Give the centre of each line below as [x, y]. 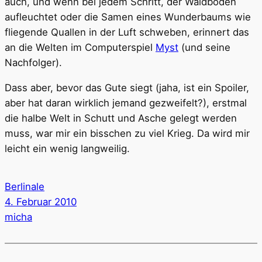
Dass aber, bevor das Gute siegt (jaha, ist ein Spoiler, [127, 87]
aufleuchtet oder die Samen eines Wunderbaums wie [128, 17]
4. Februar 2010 [41, 202]
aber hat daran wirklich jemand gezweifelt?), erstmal [126, 103]
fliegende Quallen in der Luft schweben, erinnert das [127, 32]
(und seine [204, 48]
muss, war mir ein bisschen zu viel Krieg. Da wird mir [127, 133]
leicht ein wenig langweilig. [69, 148]
